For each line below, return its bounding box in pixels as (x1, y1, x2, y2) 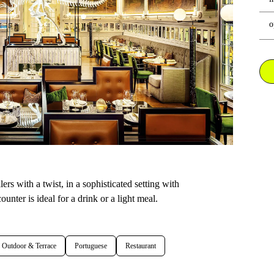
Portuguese (75, 241, 107, 250)
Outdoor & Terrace (2, 241, 56, 250)
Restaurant (125, 241, 156, 250)
